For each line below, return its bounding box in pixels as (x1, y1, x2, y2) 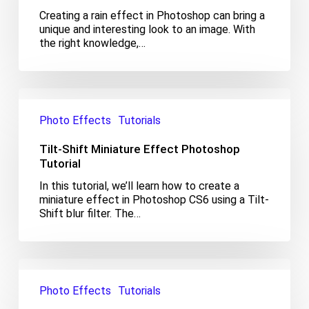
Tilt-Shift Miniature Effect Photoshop (39, 141, 240, 156)
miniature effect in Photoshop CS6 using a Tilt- (39, 192, 269, 206)
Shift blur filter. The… (39, 206, 141, 220)
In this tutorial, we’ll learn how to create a (39, 179, 239, 192)
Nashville (17, 257, 61, 271)
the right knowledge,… (39, 36, 146, 50)
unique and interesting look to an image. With (39, 22, 255, 36)
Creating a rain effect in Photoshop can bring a (39, 8, 265, 22)
